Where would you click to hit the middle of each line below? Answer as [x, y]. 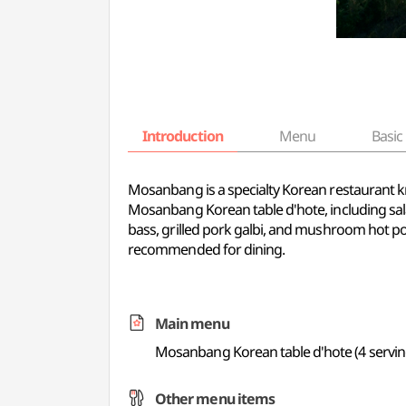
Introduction [183, 136]
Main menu [192, 324]
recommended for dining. [207, 249]
